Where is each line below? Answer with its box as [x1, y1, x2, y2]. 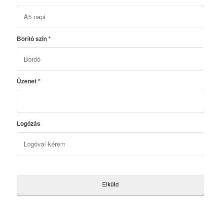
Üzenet [16, 76, 38, 86]
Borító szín [16, 34, 48, 43]
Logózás [16, 119, 40, 128]
